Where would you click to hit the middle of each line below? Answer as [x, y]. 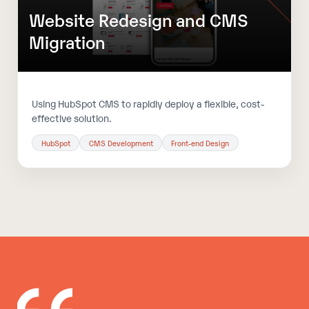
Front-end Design [200, 143]
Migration [67, 41]
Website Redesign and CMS [139, 19]
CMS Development [121, 143]
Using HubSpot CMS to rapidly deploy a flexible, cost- [148, 103]
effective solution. [72, 118]
